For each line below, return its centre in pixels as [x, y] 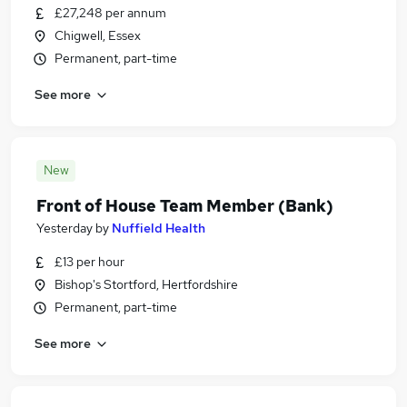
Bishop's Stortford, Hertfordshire [146, 284]
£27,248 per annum [110, 13]
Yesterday [65, 228]
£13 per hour [89, 262]
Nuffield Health [159, 228]
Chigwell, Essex [98, 35]
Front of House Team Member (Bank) [185, 206]
